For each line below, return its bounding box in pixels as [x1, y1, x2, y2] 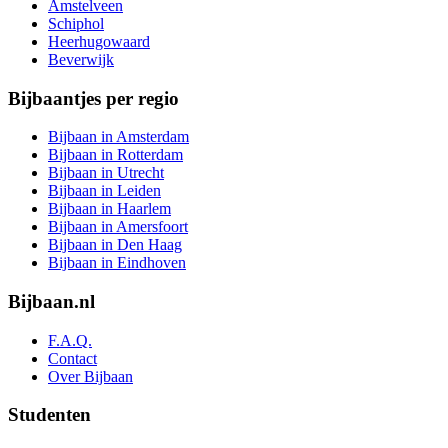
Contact [48, 349, 97, 367]
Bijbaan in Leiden [48, 182, 161, 200]
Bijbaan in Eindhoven [48, 254, 186, 272]
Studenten [8, 404, 91, 426]
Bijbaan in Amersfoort [48, 218, 188, 236]
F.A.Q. [48, 331, 92, 349]
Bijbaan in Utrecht [48, 164, 164, 182]
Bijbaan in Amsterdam [48, 128, 189, 146]
